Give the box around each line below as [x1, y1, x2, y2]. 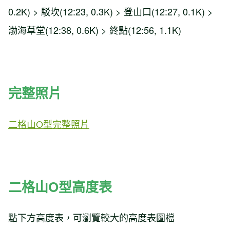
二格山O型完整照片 [8, 117, 89, 130]
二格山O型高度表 [8, 177, 112, 196]
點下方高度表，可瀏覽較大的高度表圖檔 [8, 210, 175, 224]
